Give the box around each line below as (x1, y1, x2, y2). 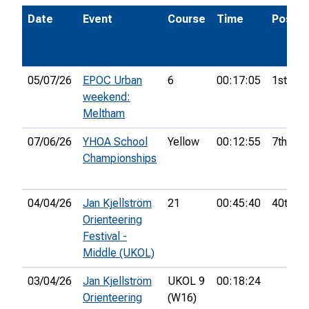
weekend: (83, 90, 130, 104)
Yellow (168, 135, 199, 149)
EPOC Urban (83, 74, 142, 88)
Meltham (83, 107, 125, 121)
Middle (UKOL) (83, 246, 154, 260)
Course (168, 12, 206, 26)
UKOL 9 (168, 275, 205, 288)
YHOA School (83, 135, 148, 149)
